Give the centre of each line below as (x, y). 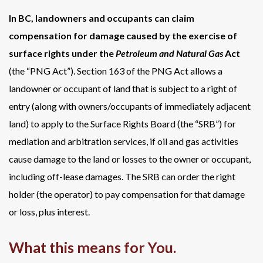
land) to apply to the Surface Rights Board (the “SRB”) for (122, 123)
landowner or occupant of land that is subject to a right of (123, 88)
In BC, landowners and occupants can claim (102, 18)
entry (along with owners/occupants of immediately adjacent (130, 106)
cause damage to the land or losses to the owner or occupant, (130, 159)
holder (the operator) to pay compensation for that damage (127, 194)
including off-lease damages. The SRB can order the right (122, 176)
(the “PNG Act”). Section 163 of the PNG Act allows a (116, 70)
